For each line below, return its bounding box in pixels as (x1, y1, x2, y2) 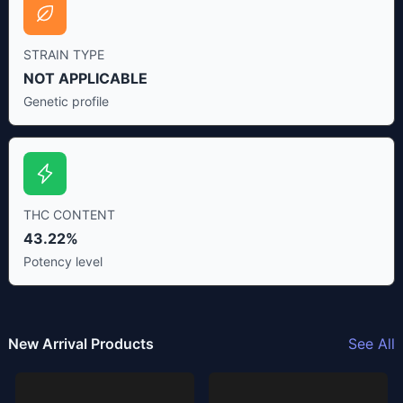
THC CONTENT (22, 207, 115, 223)
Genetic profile (22, 94, 109, 110)
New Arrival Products (7, 335, 154, 354)
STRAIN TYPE (22, 47, 104, 63)
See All (348, 335, 396, 354)
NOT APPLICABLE (22, 69, 148, 88)
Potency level (22, 254, 103, 270)
